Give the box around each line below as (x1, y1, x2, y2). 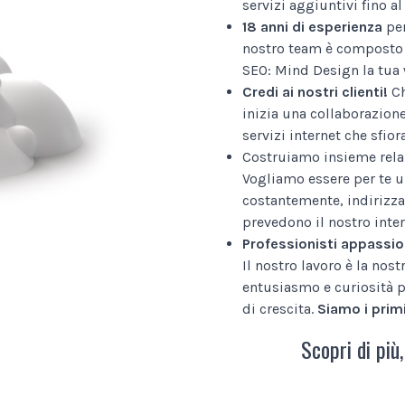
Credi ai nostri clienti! (242, 82, 388, 100)
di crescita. (242, 299, 317, 317)
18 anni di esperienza (242, 17, 382, 35)
